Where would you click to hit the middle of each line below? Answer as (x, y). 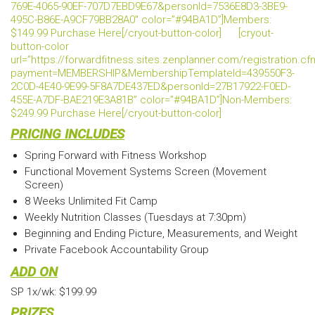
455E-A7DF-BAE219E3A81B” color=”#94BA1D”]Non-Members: (151, 100)
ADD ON (34, 271)
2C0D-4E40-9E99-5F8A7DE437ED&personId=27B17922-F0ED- (150, 87)
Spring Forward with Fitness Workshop (116, 156)
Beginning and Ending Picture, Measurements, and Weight (161, 234)
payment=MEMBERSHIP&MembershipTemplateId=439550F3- (153, 73)
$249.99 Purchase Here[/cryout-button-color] (116, 114)
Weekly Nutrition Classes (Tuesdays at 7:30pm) (135, 218)
